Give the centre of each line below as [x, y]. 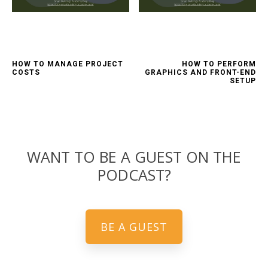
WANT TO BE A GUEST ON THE [134, 157]
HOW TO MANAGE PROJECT [68, 64]
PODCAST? [134, 175]
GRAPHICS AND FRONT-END [200, 73]
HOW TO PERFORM [219, 64]
